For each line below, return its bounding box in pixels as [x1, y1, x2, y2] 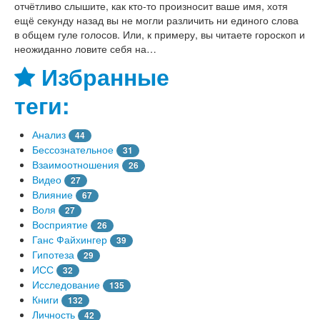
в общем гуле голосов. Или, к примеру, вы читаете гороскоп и [14, 26, 305, 41]
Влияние [32, 186, 73, 201]
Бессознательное [32, 141, 114, 156]
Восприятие [32, 216, 88, 231]
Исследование [32, 276, 100, 291]
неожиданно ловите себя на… [14, 41, 156, 56]
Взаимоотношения [32, 156, 119, 171]
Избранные [35, 60, 169, 93]
